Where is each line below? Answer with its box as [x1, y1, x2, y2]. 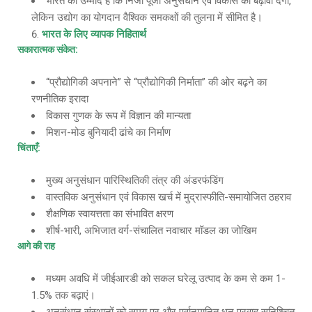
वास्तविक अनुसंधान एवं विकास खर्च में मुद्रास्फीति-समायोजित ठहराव [46, 191, 291, 203]
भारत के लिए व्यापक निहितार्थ [42, 28, 146, 40]
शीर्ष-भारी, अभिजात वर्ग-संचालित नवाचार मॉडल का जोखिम [46, 224, 257, 237]
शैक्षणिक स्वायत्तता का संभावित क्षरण [46, 208, 173, 220]
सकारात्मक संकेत [17, 44, 75, 55]
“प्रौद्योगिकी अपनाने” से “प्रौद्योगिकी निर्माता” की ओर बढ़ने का [46, 76, 267, 88]
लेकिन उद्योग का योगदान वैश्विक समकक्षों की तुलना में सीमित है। [31, 11, 263, 24]
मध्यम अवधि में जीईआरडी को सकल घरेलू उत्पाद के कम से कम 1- [46, 272, 286, 285]
